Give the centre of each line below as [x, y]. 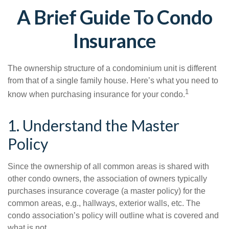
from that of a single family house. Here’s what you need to [113, 81]
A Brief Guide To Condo [114, 17]
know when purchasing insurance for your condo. [96, 95]
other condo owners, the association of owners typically [107, 179]
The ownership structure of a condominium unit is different [112, 68]
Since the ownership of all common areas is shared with [108, 167]
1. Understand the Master [94, 125]
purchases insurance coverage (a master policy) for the [107, 191]
